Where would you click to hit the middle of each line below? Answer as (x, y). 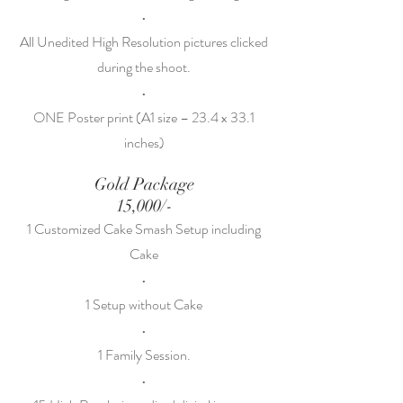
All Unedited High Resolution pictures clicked (144, 42)
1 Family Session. (144, 355)
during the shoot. (144, 67)
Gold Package (144, 184)
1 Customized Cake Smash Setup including (144, 229)
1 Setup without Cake (144, 304)
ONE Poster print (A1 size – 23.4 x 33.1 (144, 117)
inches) (144, 143)
